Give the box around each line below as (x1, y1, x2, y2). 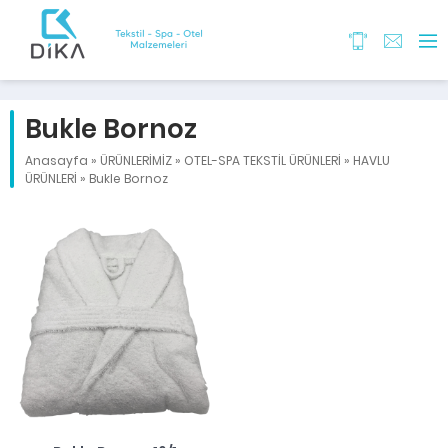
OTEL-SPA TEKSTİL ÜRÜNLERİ (184, 152, 341, 169)
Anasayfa (25, 152, 88, 169)
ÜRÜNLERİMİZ (100, 152, 172, 169)
